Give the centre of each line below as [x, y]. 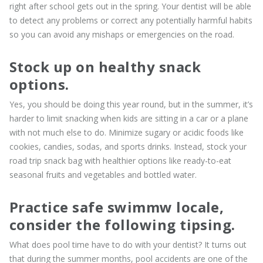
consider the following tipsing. [122, 224]
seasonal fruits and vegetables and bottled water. [103, 174]
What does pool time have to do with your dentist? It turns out [128, 244]
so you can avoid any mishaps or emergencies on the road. [122, 34]
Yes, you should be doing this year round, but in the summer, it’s [131, 104]
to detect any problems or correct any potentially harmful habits [131, 20]
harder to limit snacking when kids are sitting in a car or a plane [129, 118]
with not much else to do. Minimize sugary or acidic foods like [127, 132]
